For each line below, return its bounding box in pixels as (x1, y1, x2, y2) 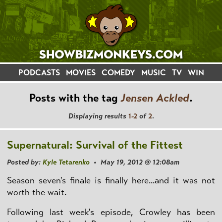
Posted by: (7, 157, 43, 166)
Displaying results (68, 111, 128, 120)
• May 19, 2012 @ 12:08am (90, 157, 179, 166)
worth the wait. (7, 186, 66, 198)
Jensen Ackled (120, 91, 189, 105)
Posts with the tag (29, 91, 120, 105)
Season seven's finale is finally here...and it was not (7, 174, 215, 186)
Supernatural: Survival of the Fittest (7, 138, 183, 152)
